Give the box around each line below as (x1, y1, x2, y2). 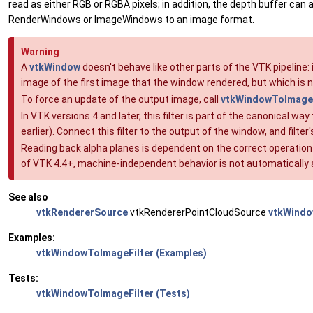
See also (8, 191, 48, 203)
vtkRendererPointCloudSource (128, 207, 268, 219)
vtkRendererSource (36, 207, 128, 219)
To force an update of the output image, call (21, 94, 221, 105)
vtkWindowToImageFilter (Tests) (36, 288, 190, 300)
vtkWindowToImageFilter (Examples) (36, 247, 207, 259)
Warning (21, 46, 59, 58)
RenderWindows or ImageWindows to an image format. (8, 14, 254, 26)
